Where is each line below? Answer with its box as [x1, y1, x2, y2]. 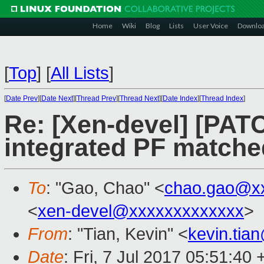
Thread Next [120, 94, 159, 103]
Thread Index [201, 94, 243, 103]
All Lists [51, 64, 109, 82]
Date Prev [6, 94, 38, 103]
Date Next [41, 94, 73, 103]
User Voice [193, 21, 228, 30]
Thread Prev [77, 94, 116, 103]
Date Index [163, 94, 197, 103]
